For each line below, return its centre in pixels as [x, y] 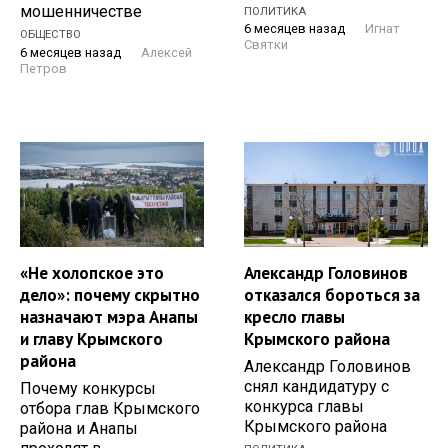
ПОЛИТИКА [275, 12]
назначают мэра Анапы [109, 316]
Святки [266, 45]
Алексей [166, 52]
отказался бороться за [332, 294]
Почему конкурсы [88, 388]
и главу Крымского [91, 338]
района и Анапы [79, 428]
